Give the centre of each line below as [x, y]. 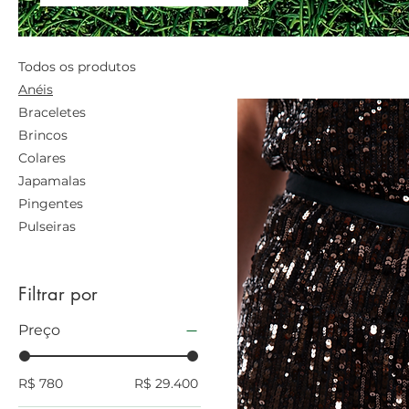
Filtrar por [58, 294]
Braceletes [52, 112]
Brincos [43, 135]
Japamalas [52, 180]
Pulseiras [47, 226]
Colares [42, 157]
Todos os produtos [77, 66]
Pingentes [51, 203]
